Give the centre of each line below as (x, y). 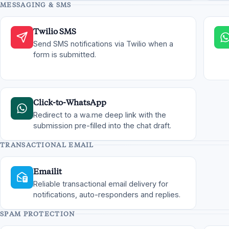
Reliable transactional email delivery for (101, 184)
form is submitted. (65, 54)
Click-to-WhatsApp (70, 102)
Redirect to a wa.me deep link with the (100, 115)
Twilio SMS (55, 31)
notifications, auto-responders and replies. (107, 194)
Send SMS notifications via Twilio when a (103, 44)
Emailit (48, 171)
